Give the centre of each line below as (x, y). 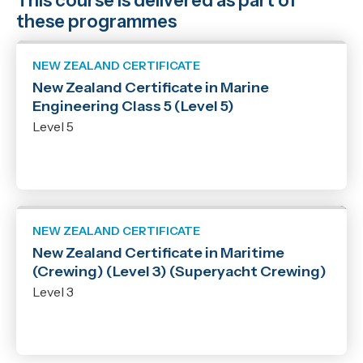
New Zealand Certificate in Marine (151, 88)
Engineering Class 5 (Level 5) (133, 107)
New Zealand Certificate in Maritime (158, 253)
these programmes (96, 22)
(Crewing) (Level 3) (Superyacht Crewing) (179, 272)
